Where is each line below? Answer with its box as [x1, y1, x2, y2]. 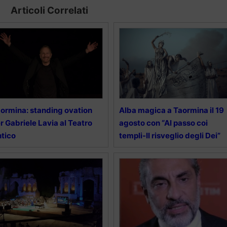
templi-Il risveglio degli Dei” [119, 130, 220, 140]
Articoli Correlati [10, 4, 88, 16]
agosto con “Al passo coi [119, 118, 208, 128]
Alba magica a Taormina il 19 [119, 105, 224, 115]
